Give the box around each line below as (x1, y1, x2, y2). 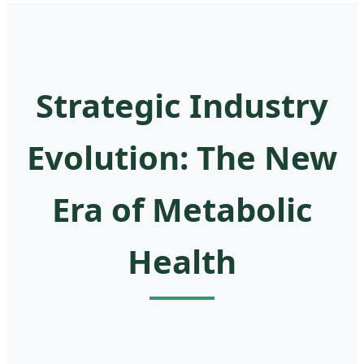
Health (128, 238, 236, 284)
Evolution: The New (27, 134, 337, 180)
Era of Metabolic (51, 186, 313, 232)
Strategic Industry (36, 82, 328, 128)
